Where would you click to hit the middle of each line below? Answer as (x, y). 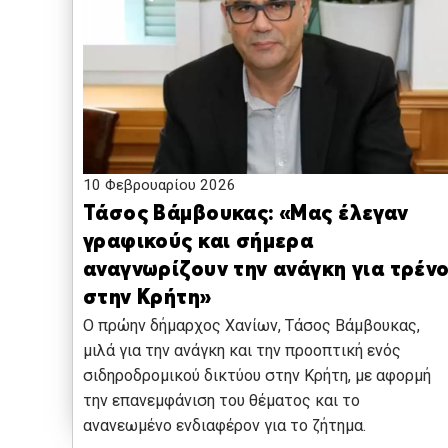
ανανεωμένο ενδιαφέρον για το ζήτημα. (224, 426)
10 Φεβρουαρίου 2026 (159, 185)
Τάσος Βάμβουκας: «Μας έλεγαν (246, 215)
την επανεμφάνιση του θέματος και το (221, 401)
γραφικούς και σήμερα (198, 243)
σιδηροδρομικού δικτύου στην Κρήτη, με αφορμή (257, 376)
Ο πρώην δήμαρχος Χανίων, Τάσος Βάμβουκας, (251, 326)
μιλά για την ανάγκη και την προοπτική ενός (242, 351)
